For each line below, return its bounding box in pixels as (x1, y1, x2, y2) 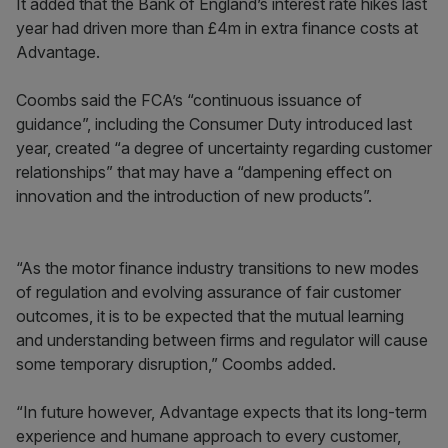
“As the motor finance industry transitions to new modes (16, 258, 419, 278)
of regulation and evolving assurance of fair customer (16, 282, 401, 302)
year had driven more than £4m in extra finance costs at (16, 18, 418, 38)
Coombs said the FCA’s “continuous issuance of (16, 90, 362, 110)
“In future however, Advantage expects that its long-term (16, 402, 427, 422)
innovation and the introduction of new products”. (16, 186, 372, 206)
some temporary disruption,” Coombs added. (16, 354, 336, 374)
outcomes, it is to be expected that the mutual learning (16, 306, 404, 326)
